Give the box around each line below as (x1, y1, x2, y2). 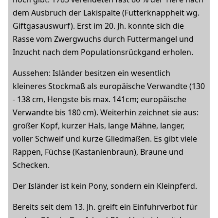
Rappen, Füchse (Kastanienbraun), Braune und (13, 146, 183, 157)
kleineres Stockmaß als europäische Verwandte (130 (13, 81, 205, 91)
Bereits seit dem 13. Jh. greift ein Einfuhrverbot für (13, 201, 198, 212)
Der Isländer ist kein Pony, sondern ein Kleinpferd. (13, 181, 197, 191)
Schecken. (13, 160, 50, 170)
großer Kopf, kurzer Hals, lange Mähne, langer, (13, 120, 184, 131)
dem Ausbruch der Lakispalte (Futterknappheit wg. (13, 7, 200, 18)
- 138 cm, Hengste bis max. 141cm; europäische (13, 94, 186, 105)
